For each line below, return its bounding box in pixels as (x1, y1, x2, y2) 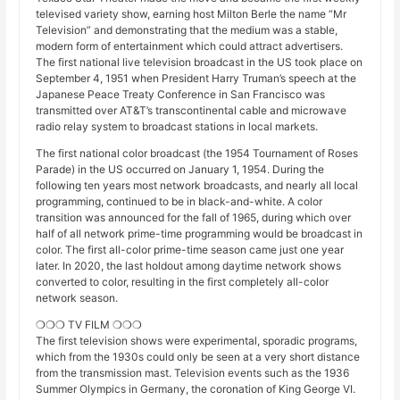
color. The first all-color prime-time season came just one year (36, 243, 345, 257)
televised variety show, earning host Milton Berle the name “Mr (36, 7, 347, 21)
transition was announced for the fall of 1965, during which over (36, 211, 352, 225)
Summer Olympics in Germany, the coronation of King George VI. (36, 382, 356, 396)
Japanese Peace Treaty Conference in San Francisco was (36, 87, 326, 102)
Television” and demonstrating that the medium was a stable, (36, 23, 338, 37)
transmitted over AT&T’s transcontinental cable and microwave (36, 104, 347, 118)
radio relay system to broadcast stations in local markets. (36, 120, 319, 134)
